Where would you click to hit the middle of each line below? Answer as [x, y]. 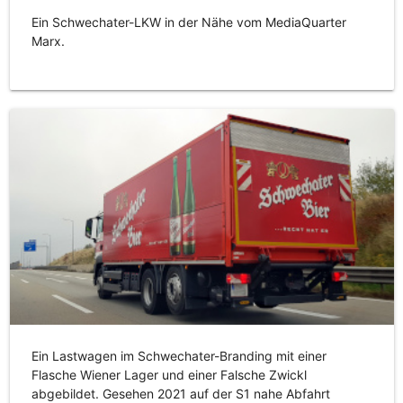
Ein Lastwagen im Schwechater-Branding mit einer [179, 356]
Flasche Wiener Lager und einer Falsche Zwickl [169, 375]
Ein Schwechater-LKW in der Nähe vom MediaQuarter [188, 22]
